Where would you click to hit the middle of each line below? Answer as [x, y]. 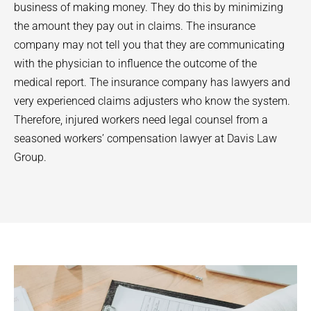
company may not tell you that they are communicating [149, 45]
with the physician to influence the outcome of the [135, 64]
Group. [30, 158]
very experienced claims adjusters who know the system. [152, 101]
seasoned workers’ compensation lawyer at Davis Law [145, 139]
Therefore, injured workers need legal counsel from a [141, 120]
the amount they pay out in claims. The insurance [135, 26]
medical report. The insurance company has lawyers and [152, 83]
